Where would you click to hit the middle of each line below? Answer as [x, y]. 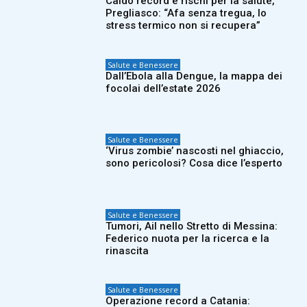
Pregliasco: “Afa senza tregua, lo [186, 13]
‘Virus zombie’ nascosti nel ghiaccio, [195, 151]
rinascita [127, 250]
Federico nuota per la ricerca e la [188, 238]
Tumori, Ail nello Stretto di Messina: [192, 226]
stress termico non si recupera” [183, 26]
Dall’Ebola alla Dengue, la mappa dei [194, 76]
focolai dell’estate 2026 [163, 88]
